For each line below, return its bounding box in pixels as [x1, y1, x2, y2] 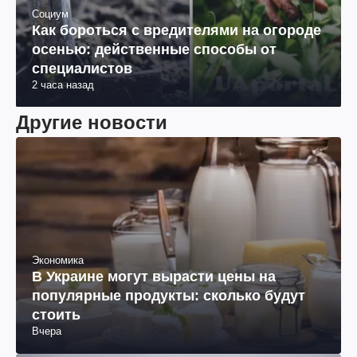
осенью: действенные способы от [32, 41, 277, 57]
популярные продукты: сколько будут [32, 287, 305, 304]
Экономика [32, 253, 84, 266]
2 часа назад [32, 78, 94, 91]
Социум [32, 7, 69, 20]
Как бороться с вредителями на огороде [32, 22, 321, 38]
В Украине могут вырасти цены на [32, 268, 276, 284]
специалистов [32, 60, 132, 76]
